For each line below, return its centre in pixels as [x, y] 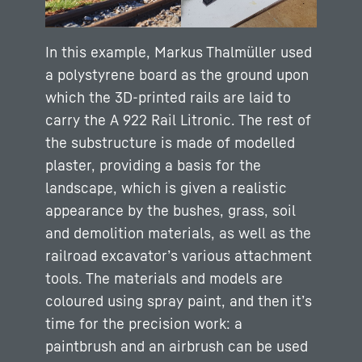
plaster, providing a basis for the [153, 164]
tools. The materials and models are [164, 278]
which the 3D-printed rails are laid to [168, 97]
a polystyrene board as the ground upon [177, 74]
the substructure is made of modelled [170, 142]
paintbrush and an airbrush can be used [177, 345]
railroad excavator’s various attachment [179, 255]
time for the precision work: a [144, 323]
